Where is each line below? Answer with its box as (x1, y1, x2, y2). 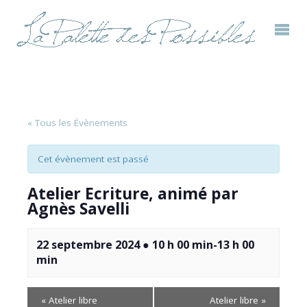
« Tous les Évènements (27, 116, 127, 129)
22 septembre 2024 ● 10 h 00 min (36, 237, 213, 252)
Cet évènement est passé (38, 153, 149, 165)
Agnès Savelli (27, 197, 130, 219)
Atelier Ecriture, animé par (27, 182, 238, 204)
